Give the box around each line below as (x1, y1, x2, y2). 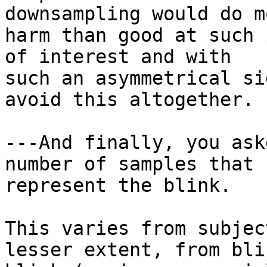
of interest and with (5, 46, 231, 68)
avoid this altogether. (5, 89, 254, 111)
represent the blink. (5, 175, 231, 197)
